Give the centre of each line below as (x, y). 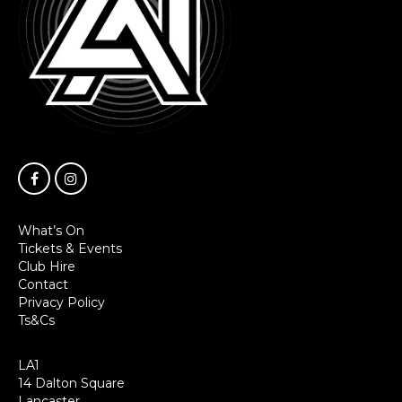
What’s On (51, 231)
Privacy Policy (61, 303)
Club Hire (47, 267)
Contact (43, 285)
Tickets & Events (70, 249)
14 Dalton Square (71, 384)
